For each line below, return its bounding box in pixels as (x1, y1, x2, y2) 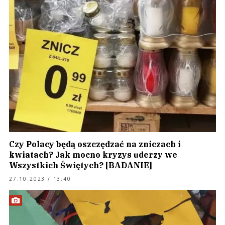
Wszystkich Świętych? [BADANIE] (9, 160, 152, 170)
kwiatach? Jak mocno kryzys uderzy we (9, 150, 177, 160)
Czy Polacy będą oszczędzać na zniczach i (9, 139, 181, 149)
